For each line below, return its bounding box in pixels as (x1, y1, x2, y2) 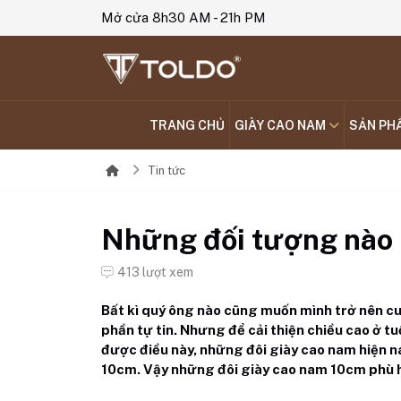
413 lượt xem (117, 265, 194, 279)
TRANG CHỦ (149, 118, 225, 132)
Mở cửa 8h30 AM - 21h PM (101, 10, 267, 25)
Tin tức (148, 164, 186, 177)
